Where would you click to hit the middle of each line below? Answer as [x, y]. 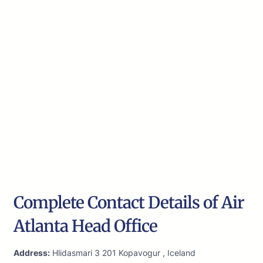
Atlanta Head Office [85, 226]
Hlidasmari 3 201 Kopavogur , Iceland [123, 253]
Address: [32, 253]
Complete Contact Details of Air [129, 203]
